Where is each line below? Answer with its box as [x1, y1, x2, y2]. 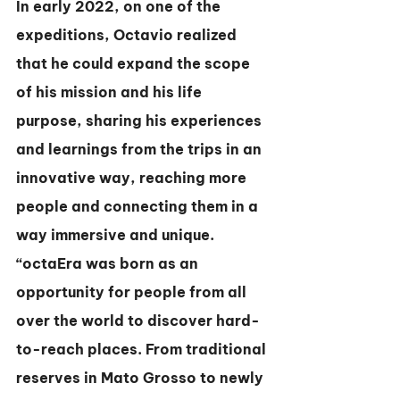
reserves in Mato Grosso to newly [16, 369, 267, 387]
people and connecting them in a [16, 197, 262, 215]
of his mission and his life [16, 83, 205, 101]
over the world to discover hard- [16, 312, 260, 329]
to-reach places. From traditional [16, 340, 270, 358]
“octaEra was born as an [16, 254, 202, 272]
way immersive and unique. [16, 226, 218, 244]
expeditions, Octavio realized [16, 26, 240, 44]
